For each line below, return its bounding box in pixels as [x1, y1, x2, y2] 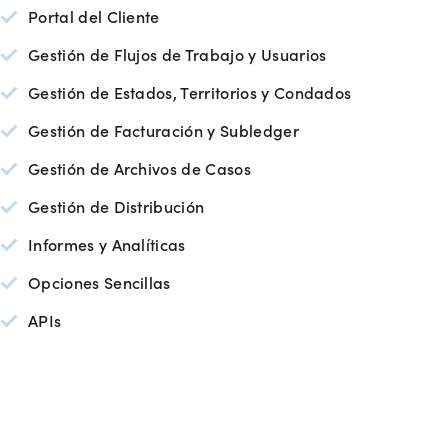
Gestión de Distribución [28, 194, 205, 217]
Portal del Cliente [28, 4, 160, 27]
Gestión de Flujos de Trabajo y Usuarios [28, 42, 327, 65]
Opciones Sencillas [28, 270, 171, 293]
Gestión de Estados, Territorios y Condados [28, 80, 352, 103]
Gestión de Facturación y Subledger [28, 118, 299, 141]
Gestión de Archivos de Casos [28, 156, 251, 179]
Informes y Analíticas [28, 232, 186, 255]
